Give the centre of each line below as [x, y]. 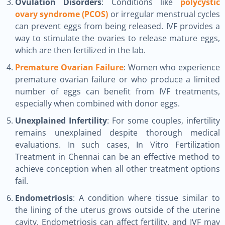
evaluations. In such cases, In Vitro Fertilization [118, 145]
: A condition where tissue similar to [146, 198]
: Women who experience [172, 67]
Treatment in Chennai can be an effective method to [118, 157]
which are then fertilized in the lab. [80, 50]
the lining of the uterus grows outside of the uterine [118, 210]
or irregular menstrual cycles [164, 14]
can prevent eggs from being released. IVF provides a [118, 26]
